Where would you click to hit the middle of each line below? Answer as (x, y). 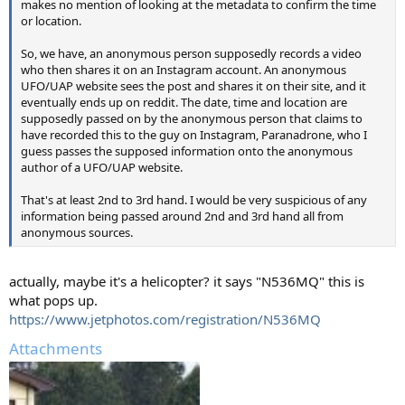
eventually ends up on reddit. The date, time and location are (184, 102)
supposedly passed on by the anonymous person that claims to (192, 118)
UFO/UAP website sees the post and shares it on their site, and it (193, 85)
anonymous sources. (77, 232)
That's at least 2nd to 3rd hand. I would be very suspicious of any (194, 199)
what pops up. (53, 300)
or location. (51, 20)
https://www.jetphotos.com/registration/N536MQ (165, 319)
